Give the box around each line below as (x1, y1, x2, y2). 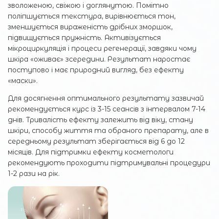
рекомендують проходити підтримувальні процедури (8, 158, 210, 168)
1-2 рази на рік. (8, 169, 60, 178)
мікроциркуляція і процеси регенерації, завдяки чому (8, 44, 197, 53)
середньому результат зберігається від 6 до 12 (8, 137, 185, 146)
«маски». (8, 76, 38, 86)
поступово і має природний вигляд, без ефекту (8, 66, 184, 75)
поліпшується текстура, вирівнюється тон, (8, 12, 175, 21)
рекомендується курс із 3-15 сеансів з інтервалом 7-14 (8, 105, 205, 114)
